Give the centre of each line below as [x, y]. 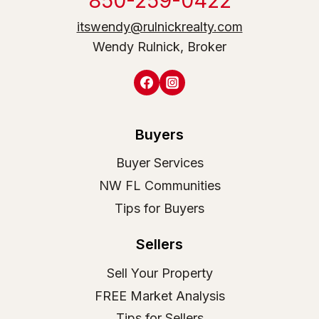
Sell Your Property [159, 273]
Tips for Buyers [159, 208]
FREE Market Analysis [159, 296]
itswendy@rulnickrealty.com [159, 26]
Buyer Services [159, 163]
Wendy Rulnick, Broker [159, 46]
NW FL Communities [159, 185]
